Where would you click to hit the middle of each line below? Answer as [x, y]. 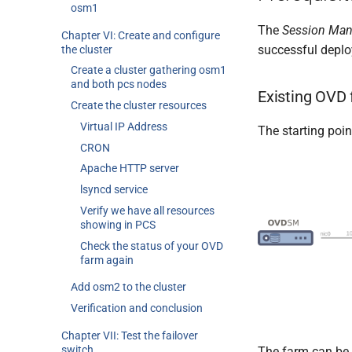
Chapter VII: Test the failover [130, 335]
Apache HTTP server [130, 169]
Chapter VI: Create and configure [141, 35]
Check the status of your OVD [152, 246]
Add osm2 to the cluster [128, 287]
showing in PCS [118, 224]
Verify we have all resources [147, 210]
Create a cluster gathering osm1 [148, 70]
